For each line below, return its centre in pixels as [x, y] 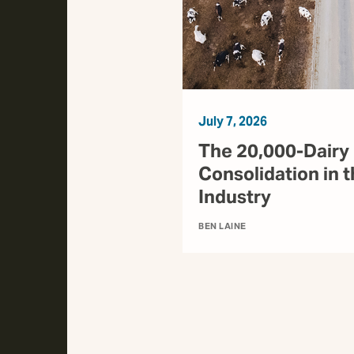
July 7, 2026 [233, 121]
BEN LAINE [222, 226]
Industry [235, 196]
